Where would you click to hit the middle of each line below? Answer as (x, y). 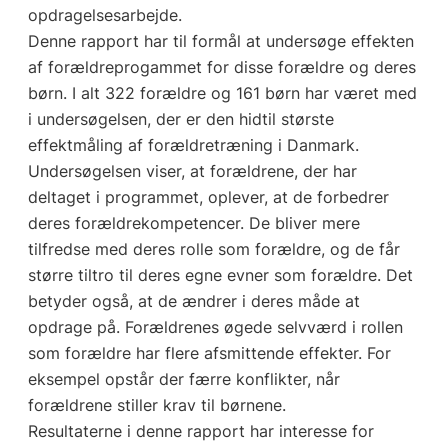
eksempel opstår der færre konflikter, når (183, 378)
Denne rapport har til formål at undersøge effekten (220, 40)
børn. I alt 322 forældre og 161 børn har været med (222, 92)
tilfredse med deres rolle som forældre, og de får (213, 248)
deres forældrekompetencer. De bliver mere (193, 222)
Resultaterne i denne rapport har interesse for (200, 430)
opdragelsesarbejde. (104, 14)
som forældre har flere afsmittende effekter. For (209, 352)
